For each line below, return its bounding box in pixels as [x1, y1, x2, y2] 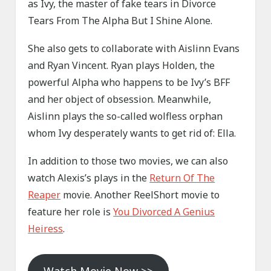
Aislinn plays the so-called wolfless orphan [28, 109, 223, 123]
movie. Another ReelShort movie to [60, 188, 220, 202]
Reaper [28, 188, 61, 202]
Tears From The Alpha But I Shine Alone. [28, 14, 213, 28]
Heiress [28, 222, 64, 236]
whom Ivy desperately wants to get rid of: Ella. [28, 126, 237, 140]
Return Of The [149, 171, 215, 185]
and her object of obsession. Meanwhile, [28, 93, 212, 106]
